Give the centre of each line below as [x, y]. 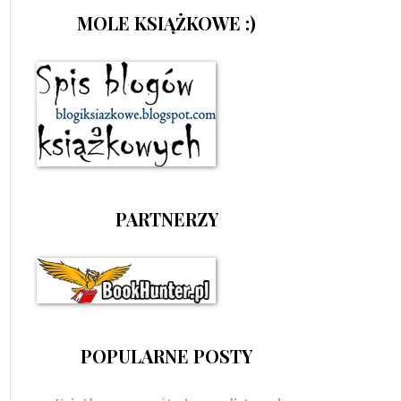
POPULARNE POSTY [166, 355]
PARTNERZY [166, 218]
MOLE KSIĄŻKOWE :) [166, 22]
